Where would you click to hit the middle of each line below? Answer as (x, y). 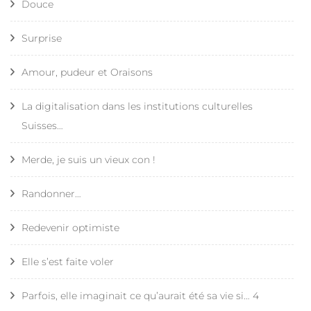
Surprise (42, 38)
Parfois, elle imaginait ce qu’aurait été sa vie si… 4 (140, 295)
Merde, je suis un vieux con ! (89, 159)
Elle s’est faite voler (68, 261)
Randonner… (51, 193)
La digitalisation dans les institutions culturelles (137, 106)
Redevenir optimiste (70, 227)
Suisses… (42, 125)
